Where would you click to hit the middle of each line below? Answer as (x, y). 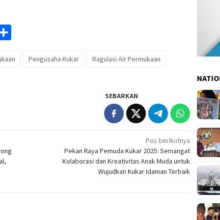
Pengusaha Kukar (54, 59)
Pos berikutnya (168, 141)
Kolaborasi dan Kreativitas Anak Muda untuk (126, 161)
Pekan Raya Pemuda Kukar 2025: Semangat (127, 151)
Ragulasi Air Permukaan (126, 59)
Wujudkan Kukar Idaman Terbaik (144, 172)
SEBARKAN (122, 96)
